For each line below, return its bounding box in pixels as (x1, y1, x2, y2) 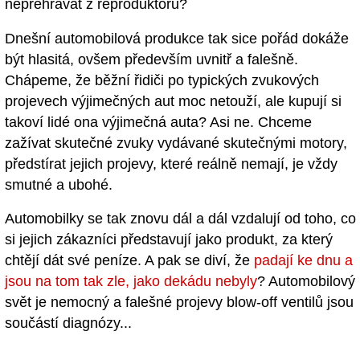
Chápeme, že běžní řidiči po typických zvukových (5, 72, 319, 88)
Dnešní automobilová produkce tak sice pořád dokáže (5, 30, 349, 47)
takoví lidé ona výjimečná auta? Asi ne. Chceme (5, 113, 312, 130)
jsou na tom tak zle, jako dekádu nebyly (5, 273, 257, 290)
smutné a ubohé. (5, 176, 112, 193)
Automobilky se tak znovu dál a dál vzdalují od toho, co (5, 211, 356, 227)
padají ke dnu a (254, 252, 353, 269)
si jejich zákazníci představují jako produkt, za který (5, 231, 333, 248)
